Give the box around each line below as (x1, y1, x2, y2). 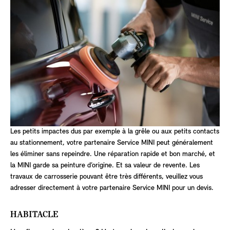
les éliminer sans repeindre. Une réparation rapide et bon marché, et (10, 150, 215, 158)
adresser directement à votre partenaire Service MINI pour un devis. (10, 184, 214, 192)
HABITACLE (10, 209, 58, 220)
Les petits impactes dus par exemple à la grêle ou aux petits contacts (10, 127, 219, 136)
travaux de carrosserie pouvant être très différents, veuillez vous (10, 172, 203, 181)
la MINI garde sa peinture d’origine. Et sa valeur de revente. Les (10, 161, 200, 169)
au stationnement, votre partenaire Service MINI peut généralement (10, 139, 213, 147)
